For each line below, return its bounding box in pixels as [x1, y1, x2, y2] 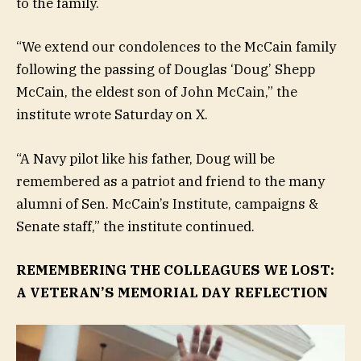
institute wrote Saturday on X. [16, 106, 208, 124]
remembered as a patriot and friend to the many [16, 172, 325, 190]
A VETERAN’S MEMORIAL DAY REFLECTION [16, 283, 328, 301]
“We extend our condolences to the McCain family [16, 38, 336, 56]
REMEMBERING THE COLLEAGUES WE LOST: [16, 260, 334, 279]
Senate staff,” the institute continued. [16, 217, 255, 235]
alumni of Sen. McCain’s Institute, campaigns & [16, 194, 318, 213]
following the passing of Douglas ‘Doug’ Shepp [16, 60, 315, 79]
